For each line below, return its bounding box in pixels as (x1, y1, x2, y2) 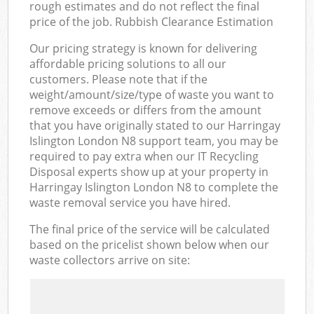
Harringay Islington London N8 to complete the (29, 179, 279, 195)
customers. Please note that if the (29, 71, 208, 87)
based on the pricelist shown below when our (29, 236, 270, 252)
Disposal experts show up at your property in (29, 163, 269, 179)
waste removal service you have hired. (29, 194, 231, 210)
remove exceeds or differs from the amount (29, 102, 262, 118)
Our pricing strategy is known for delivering (29, 40, 258, 56)
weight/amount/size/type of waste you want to (29, 86, 275, 102)
